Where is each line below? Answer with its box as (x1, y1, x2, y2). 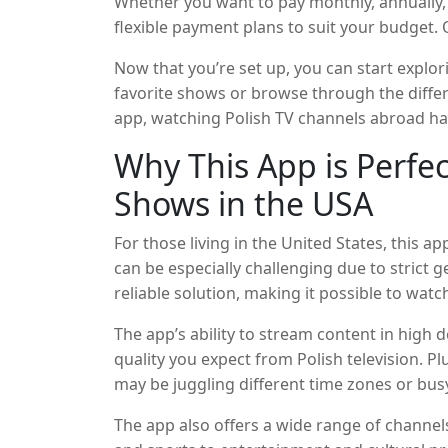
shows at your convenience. (114, 398, 324, 420)
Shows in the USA (114, 182, 373, 225)
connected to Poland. (114, 357, 275, 379)
